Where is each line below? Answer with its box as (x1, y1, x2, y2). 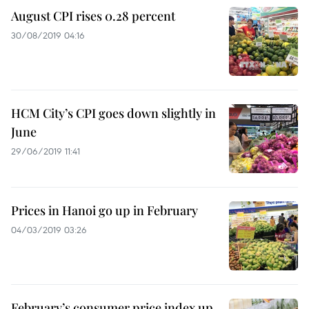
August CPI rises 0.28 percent (11, 8, 175, 24)
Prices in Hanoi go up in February (11, 202, 198, 219)
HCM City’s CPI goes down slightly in (11, 105, 216, 121)
